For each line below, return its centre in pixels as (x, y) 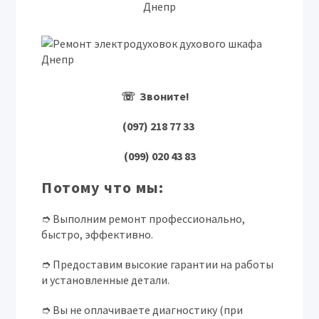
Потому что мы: (103, 187)
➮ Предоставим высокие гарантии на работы (158, 264)
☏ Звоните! (159, 96)
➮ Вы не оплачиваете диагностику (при (142, 310)
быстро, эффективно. (98, 234)
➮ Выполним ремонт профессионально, (143, 219)
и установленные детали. (106, 280)
